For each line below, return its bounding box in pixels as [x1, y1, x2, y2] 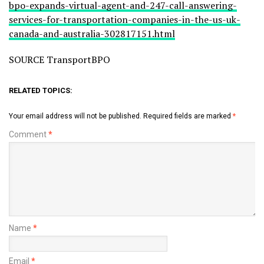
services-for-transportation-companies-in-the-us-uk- [9, 12, 240, 26]
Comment [9, 129, 48, 139]
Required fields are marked [143, 111, 233, 120]
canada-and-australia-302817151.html [9, 27, 175, 40]
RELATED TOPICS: [9, 85, 72, 95]
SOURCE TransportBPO [9, 52, 110, 66]
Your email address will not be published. [9, 111, 141, 120]
